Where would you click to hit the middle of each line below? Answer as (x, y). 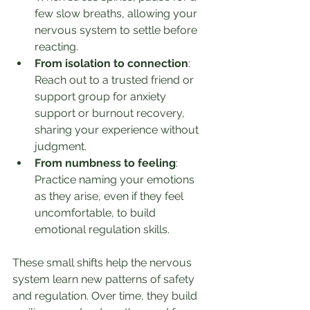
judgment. (61, 146)
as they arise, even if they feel (110, 196)
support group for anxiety (102, 97)
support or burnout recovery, (111, 113)
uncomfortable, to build (97, 213)
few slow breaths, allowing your (117, 13)
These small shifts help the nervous (103, 263)
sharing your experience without (118, 130)
